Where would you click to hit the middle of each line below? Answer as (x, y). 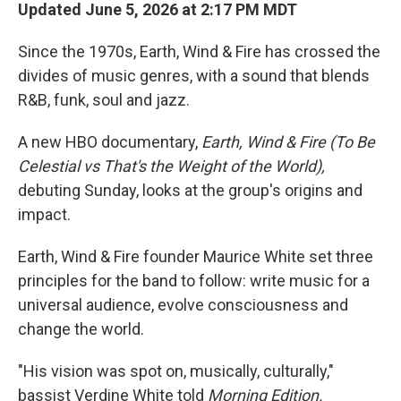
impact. (44, 214)
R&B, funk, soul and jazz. (104, 100)
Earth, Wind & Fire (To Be (288, 142)
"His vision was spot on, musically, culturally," (176, 371)
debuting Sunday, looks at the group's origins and (190, 190)
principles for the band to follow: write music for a (194, 281)
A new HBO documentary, (110, 142)
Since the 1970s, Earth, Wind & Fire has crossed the (199, 51)
